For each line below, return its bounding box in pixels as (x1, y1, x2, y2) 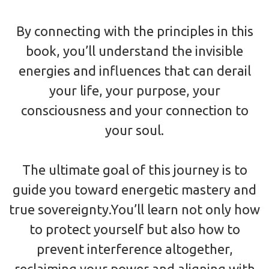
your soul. (105, 122, 164, 138)
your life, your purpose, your (49, 82, 220, 98)
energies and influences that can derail (18, 62, 251, 78)
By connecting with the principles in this (16, 23, 253, 38)
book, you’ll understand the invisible (26, 43, 243, 58)
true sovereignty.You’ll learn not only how (9, 201, 260, 217)
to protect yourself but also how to (29, 221, 240, 237)
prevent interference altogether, (36, 241, 233, 256)
